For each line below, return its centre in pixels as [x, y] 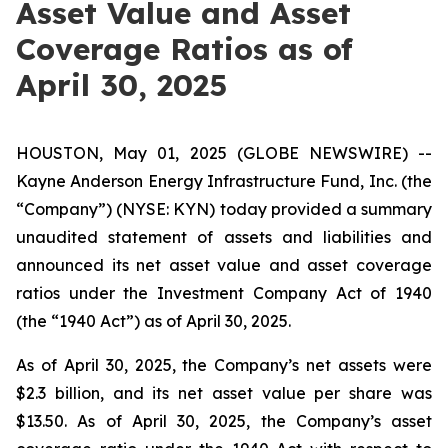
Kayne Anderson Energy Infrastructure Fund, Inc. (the [224, 181]
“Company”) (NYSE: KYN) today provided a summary [224, 209]
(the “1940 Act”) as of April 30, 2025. [153, 321]
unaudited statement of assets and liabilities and [224, 237]
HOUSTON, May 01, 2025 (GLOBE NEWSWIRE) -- [224, 153]
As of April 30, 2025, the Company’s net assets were [224, 365]
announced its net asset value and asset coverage [224, 265]
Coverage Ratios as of [184, 49]
